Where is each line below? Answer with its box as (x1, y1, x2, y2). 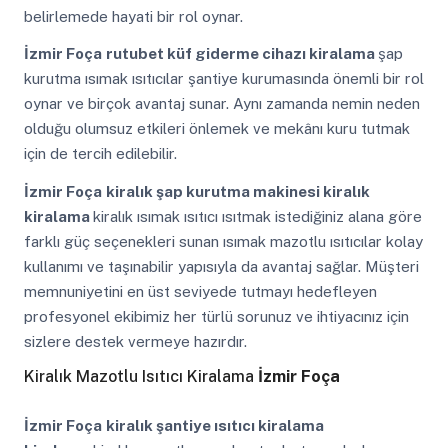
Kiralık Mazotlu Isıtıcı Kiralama (23, 365, 258, 386)
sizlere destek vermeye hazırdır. (23, 333, 247, 351)
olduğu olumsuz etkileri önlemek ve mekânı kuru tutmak (23, 120, 410, 138)
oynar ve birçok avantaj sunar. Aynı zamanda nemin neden (23, 95, 420, 113)
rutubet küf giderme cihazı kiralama (105, 45, 378, 63)
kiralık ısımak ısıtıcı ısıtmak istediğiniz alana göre (92, 208, 422, 226)
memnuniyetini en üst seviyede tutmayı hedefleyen (23, 283, 377, 301)
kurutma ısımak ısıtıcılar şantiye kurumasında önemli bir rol (23, 70, 424, 88)
